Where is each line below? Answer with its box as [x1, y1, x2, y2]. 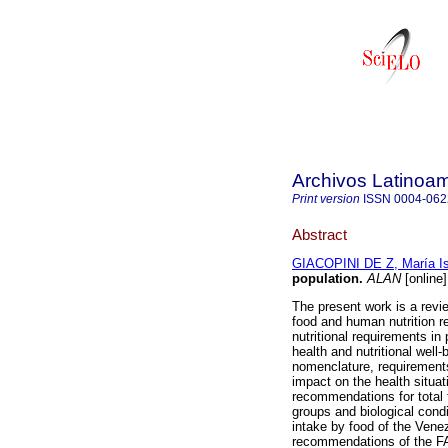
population [292, 271, 359, 287]
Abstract [292, 225, 347, 243]
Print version [292, 192, 360, 206]
